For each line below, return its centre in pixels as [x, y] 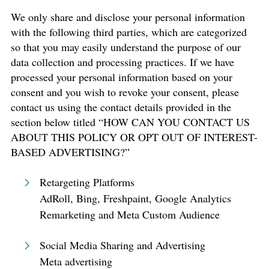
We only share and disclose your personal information [128, 17]
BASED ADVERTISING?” [70, 152]
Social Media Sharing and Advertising [122, 245]
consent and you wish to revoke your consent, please [125, 92]
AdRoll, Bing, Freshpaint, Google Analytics [135, 198]
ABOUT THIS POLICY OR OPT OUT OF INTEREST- [134, 137]
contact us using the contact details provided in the [121, 107]
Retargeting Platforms [87, 182]
